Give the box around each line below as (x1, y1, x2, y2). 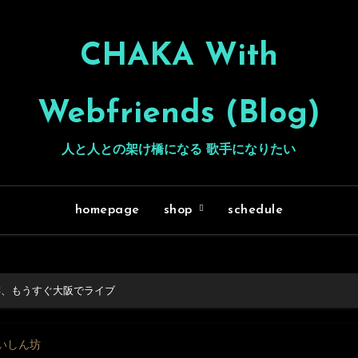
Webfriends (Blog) (37, 98, 320, 130)
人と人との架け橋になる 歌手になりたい (62, 144, 296, 157)
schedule (228, 204, 284, 217)
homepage (74, 204, 140, 217)
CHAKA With (79, 41, 278, 73)
